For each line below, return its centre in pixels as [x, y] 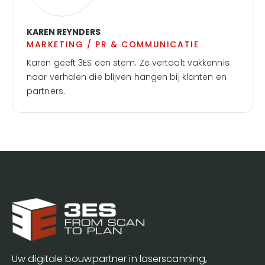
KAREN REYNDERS [64, 32]
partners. [46, 91]
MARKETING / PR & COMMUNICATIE [113, 44]
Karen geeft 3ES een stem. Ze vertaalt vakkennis [128, 63]
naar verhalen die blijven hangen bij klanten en [127, 77]
